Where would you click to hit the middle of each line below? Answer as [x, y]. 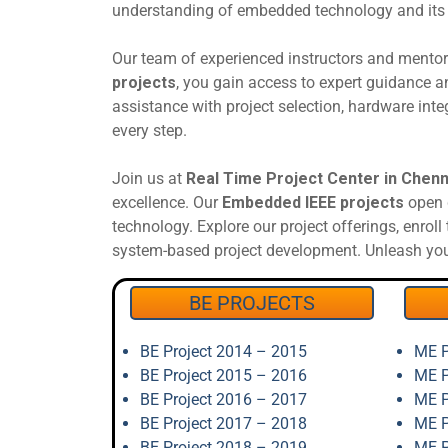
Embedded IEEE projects [313, 202]
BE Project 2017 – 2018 [223, 423]
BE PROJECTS [251, 303]
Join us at [149, 178]
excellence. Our [167, 202]
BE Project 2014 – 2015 [223, 351]
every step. [149, 130]
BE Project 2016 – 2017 [223, 399]
